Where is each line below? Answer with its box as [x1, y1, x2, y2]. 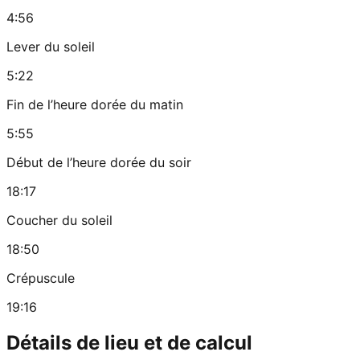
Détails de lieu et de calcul [6, 331, 252, 355]
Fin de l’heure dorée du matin [6, 96, 183, 113]
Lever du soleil [6, 39, 95, 55]
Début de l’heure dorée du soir [6, 154, 191, 171]
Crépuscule [6, 270, 75, 287]
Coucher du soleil [6, 212, 112, 229]
